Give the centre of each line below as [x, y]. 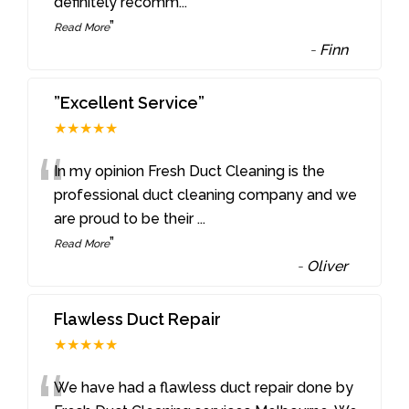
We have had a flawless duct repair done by [204, 388]
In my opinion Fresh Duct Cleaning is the [190, 172]
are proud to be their [126, 219]
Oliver [328, 267]
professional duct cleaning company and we [206, 195]
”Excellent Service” [130, 103]
